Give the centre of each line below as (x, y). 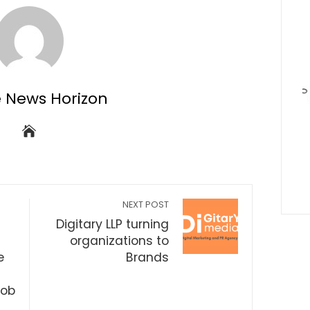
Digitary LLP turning (113, 224)
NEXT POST (146, 204)
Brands (148, 257)
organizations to (120, 240)
